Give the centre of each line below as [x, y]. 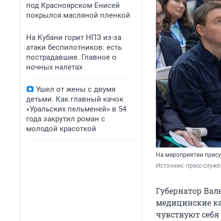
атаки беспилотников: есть [74, 47]
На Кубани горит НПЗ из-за [74, 37]
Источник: [171, 166]
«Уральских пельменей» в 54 [76, 109]
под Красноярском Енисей [73, 5]
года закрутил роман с [66, 119]
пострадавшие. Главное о [71, 57]
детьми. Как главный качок [75, 99]
